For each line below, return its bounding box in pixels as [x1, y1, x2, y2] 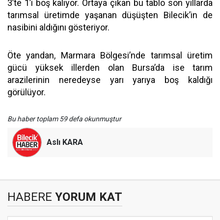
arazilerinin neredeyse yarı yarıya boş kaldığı [7, 75, 213, 85]
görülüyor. [7, 87, 46, 98]
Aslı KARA [47, 137, 83, 147]
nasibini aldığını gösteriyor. [7, 22, 110, 33]
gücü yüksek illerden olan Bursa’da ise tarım [7, 62, 213, 73]
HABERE [7, 190, 52, 204]
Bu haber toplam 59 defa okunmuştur [7, 115, 121, 123]
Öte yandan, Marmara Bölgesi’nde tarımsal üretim [7, 50, 213, 61]
